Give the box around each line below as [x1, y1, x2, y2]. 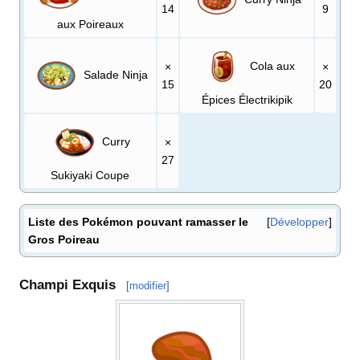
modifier [129, 280, 166, 292]
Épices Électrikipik [201, 92, 292, 106]
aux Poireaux [56, 17, 124, 31]
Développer [270, 215, 329, 228]
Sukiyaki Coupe [51, 168, 129, 182]
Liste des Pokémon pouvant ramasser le [28, 215, 248, 228]
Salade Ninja [80, 67, 148, 81]
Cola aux [247, 59, 295, 72]
